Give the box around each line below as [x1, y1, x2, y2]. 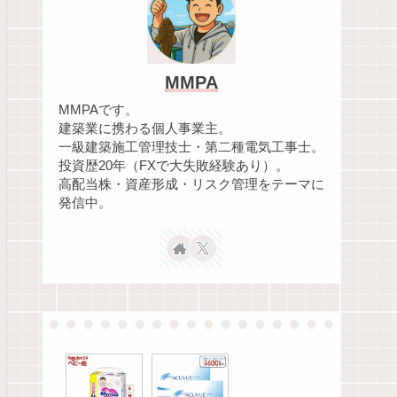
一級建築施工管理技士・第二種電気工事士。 [58, 140, 324, 155]
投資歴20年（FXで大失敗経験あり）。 [58, 159, 289, 174]
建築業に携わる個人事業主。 [58, 121, 231, 136]
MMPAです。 [58, 103, 138, 118]
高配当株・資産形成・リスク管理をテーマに [58, 177, 324, 192]
